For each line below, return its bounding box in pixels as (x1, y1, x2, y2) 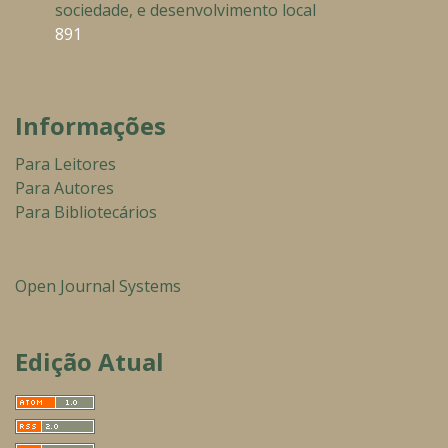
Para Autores (15, 177, 114, 200)
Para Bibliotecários (15, 201, 157, 224)
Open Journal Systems (15, 275, 181, 298)
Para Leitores (15, 153, 116, 176)
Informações (15, 109, 166, 143)
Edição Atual (15, 345, 164, 379)
